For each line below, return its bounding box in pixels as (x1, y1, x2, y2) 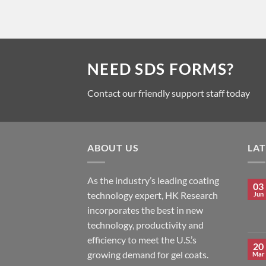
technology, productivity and (87, 218, 204, 230)
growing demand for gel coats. (87, 248, 208, 260)
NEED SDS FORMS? (87, 60, 235, 78)
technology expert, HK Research (87, 189, 218, 201)
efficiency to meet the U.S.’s (87, 233, 197, 245)
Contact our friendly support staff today (87, 87, 250, 99)
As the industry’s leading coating (87, 174, 219, 186)
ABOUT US (87, 141, 139, 153)
